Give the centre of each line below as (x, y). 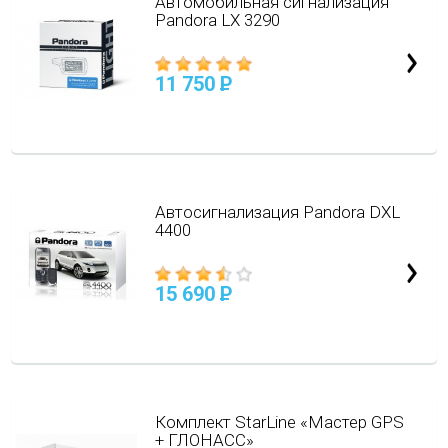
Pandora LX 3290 (217, 20)
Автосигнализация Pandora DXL (277, 212)
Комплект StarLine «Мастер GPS (279, 422)
